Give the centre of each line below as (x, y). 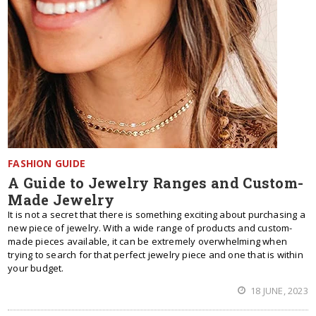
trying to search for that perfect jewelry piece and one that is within (156, 255)
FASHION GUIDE (47, 163)
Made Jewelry (61, 200)
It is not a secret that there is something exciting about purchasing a (157, 214)
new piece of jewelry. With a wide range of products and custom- (150, 228)
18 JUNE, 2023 (278, 291)
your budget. (37, 268)
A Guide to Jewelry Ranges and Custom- (156, 183)
